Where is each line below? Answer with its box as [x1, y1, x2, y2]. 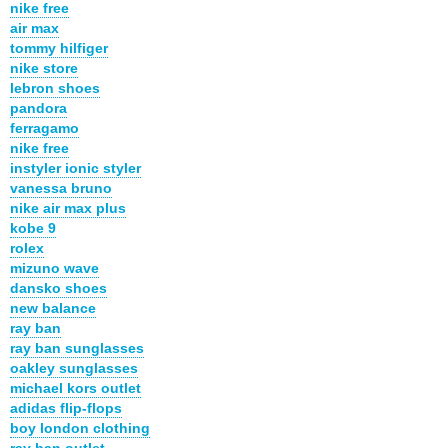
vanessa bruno [10, 179, 112, 196]
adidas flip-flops [10, 399, 122, 416]
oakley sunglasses [10, 359, 138, 376]
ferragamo [10, 119, 79, 136]
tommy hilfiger [10, 39, 108, 56]
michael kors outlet [10, 379, 141, 396]
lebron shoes [10, 79, 100, 96]
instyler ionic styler [10, 159, 141, 176]
